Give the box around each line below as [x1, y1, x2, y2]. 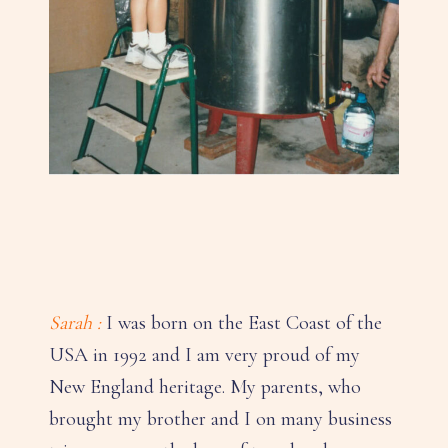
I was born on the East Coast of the [101, 310, 382, 335]
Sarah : [49, 310, 101, 335]
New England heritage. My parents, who [49, 374, 361, 399]
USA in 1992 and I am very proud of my [49, 342, 360, 367]
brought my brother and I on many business [49, 406, 392, 431]
